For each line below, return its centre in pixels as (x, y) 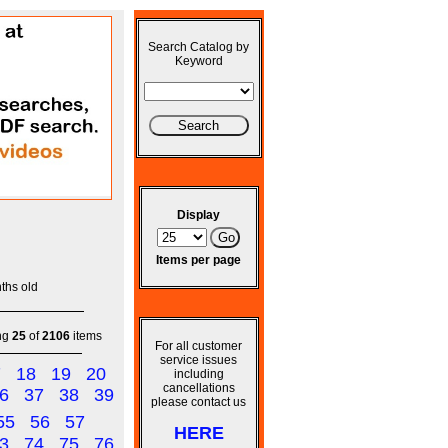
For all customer (198, 346)
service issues (198, 360)
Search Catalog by (198, 47)
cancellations (198, 388)
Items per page (198, 260)
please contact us (198, 402)
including (198, 374)
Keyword (198, 61)
